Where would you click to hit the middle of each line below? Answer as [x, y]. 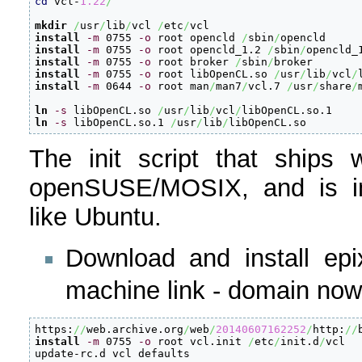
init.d [300, 342]
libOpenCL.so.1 [119, 122]
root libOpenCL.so [213, 74]
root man [181, 86]
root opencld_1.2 [210, 50]
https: [55, 330]
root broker [194, 62]
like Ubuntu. [95, 217]
